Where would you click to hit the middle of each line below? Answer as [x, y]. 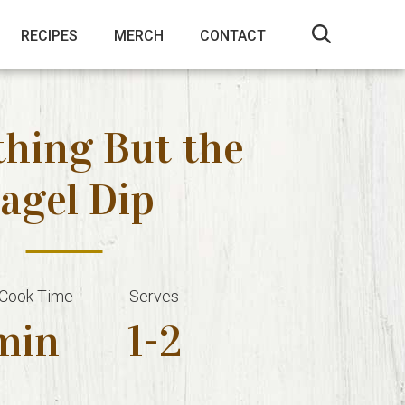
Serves [155, 296]
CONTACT [232, 35]
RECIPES [49, 35]
